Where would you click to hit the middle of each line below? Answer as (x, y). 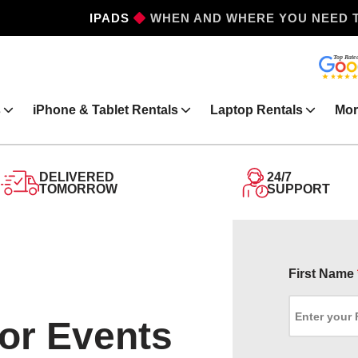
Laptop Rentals (257, 110)
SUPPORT (298, 189)
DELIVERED (76, 177)
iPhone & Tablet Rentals (105, 110)
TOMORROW (78, 189)
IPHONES (99, 18)
